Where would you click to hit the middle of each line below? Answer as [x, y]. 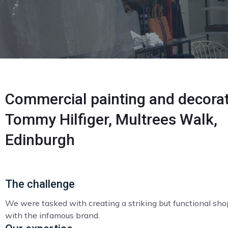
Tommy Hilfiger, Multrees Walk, [111, 119]
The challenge [40, 184]
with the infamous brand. [52, 215]
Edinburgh [40, 140]
